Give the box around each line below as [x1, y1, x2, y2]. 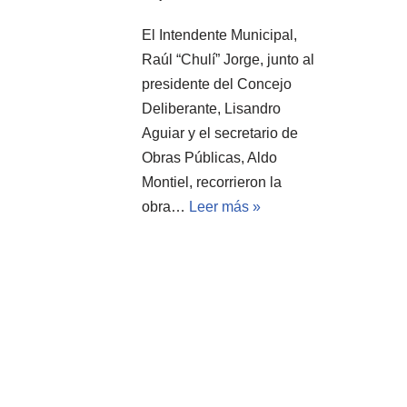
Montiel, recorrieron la [142, 174, 282, 190]
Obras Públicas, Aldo [142, 149, 277, 165]
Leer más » [189, 198, 261, 214]
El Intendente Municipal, [142, 26, 297, 43]
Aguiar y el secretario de [142, 124, 298, 141]
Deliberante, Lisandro [142, 100, 281, 116]
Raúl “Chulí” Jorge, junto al [142, 51, 314, 67]
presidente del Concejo [142, 75, 292, 92]
